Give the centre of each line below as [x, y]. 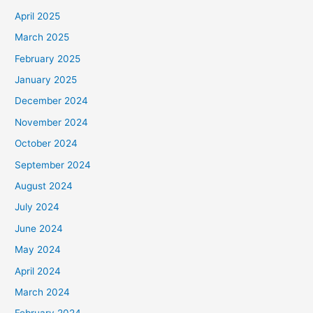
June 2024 [39, 228]
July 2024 [37, 207]
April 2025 [38, 16]
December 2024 [52, 101]
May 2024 [38, 250]
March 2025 [42, 37]
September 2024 [53, 165]
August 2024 [44, 186]
